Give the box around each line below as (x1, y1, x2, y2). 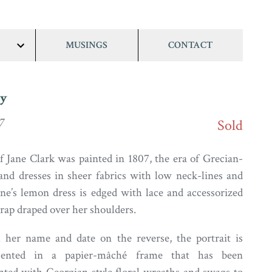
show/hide (19, 52, 61, 65)
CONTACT (168, 39, 213, 51)
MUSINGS (66, 39, 108, 51)
